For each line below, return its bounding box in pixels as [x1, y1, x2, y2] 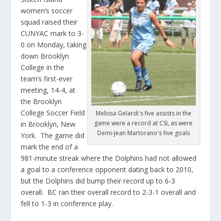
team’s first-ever [21, 74, 73, 84]
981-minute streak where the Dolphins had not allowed [21, 153, 197, 163]
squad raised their [21, 17, 78, 27]
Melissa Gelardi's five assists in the [95, 109, 191, 118]
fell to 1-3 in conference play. [21, 199, 113, 209]
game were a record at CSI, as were [94, 119, 193, 128]
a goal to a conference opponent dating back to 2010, [21, 165, 194, 175]
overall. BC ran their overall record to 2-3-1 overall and [21, 187, 196, 197]
